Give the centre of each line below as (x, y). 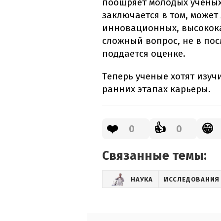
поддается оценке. (144, 54)
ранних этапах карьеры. (156, 89)
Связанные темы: (154, 156)
